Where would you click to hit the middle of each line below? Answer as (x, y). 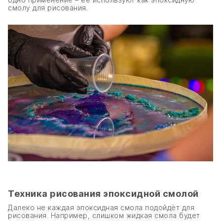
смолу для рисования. (48, 7)
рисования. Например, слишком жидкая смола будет (104, 216)
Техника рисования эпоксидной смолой (103, 194)
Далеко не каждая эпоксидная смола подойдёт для (101, 208)
